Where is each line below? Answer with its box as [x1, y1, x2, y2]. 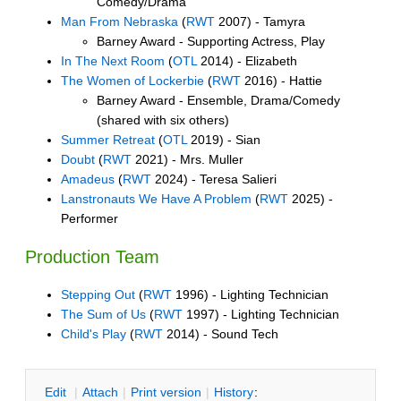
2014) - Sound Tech [163, 327, 278, 341]
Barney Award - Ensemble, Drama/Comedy [97, 93, 340, 108]
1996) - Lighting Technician [172, 287, 328, 302]
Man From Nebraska [61, 14, 178, 30]
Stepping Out [61, 287, 135, 302]
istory [223, 385, 253, 399]
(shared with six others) [97, 113, 229, 128]
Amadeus [61, 172, 115, 187]
